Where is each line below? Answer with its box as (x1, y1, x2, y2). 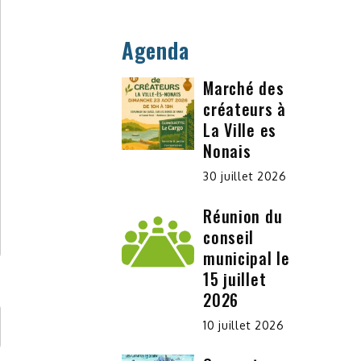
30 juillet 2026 (203, 169, 287, 184)
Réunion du (203, 204, 283, 229)
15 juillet (203, 267, 267, 292)
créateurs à (203, 97, 286, 122)
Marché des (203, 76, 284, 101)
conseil (203, 225, 255, 250)
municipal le (203, 246, 290, 271)
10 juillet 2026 (203, 318, 284, 333)
